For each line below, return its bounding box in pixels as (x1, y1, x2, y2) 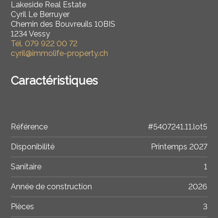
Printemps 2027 (150, 142, 207, 152)
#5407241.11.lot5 (147, 122, 207, 132)
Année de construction (11, 182, 92, 192)
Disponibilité (11, 142, 55, 152)
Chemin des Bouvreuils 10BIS (11, 19, 116, 29)
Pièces (11, 202, 35, 212)
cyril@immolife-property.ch (11, 48, 109, 58)
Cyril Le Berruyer (11, 9, 70, 19)
